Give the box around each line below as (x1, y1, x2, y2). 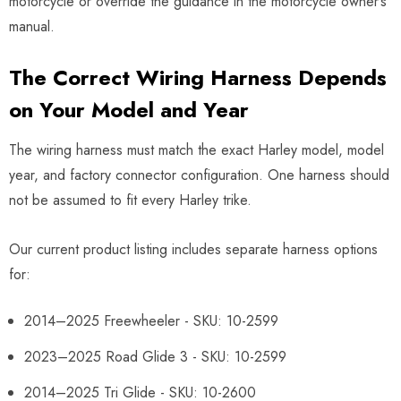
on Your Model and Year (9, 93, 249, 125)
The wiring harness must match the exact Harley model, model (9, 139, 384, 160)
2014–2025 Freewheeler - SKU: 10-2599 (24, 310, 278, 331)
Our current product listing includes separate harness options (9, 238, 378, 260)
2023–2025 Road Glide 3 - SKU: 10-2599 (24, 346, 286, 367)
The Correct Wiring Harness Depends (9, 61, 387, 93)
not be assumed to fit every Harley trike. (9, 189, 252, 210)
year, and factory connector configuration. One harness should (9, 164, 389, 185)
